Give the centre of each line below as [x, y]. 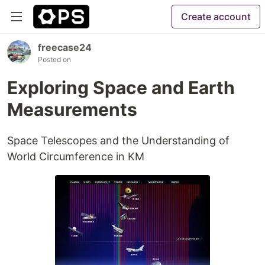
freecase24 [65, 47]
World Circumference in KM [76, 156]
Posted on [54, 59]
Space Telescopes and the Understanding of [118, 140]
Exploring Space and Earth [121, 88]
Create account [216, 17]
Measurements [72, 109]
